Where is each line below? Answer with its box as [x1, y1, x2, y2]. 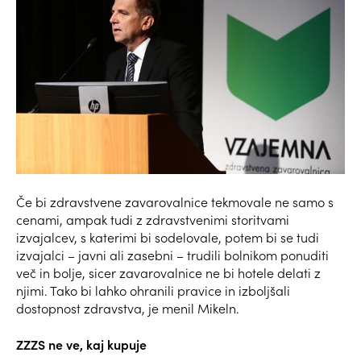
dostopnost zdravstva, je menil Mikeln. [16, 299, 239, 317]
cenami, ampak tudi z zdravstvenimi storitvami [16, 210, 289, 228]
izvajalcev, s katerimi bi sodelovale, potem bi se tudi [16, 228, 319, 246]
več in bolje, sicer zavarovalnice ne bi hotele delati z [16, 263, 321, 281]
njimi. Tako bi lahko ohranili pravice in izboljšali [16, 281, 290, 299]
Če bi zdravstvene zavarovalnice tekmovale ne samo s [16, 193, 334, 210]
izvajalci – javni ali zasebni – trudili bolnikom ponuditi [16, 246, 329, 263]
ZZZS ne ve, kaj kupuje [16, 334, 147, 353]
